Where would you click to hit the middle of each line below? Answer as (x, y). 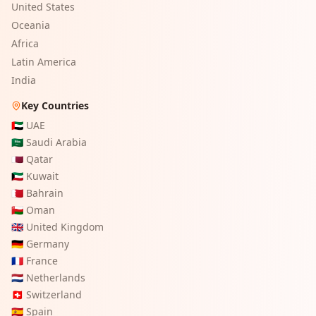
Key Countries (55, 106)
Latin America (44, 62)
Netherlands (56, 278)
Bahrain (45, 193)
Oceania (31, 25)
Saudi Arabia (56, 142)
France (42, 261)
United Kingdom (65, 227)
